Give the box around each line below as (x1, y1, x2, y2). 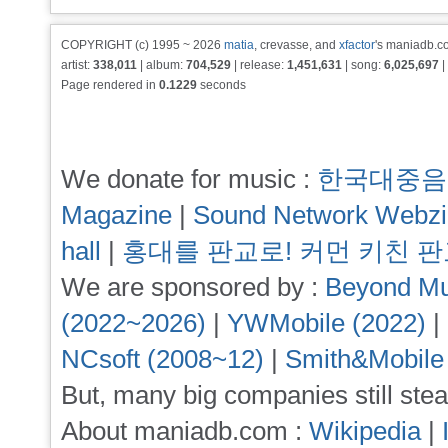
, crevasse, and (254, 38, 339, 52)
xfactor (339, 38, 375, 52)
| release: (231, 58, 287, 72)
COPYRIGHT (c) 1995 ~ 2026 (61, 38, 224, 52)
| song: (342, 58, 384, 72)
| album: (137, 58, 186, 72)
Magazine (61, 200, 172, 231)
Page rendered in (61, 78, 159, 92)
